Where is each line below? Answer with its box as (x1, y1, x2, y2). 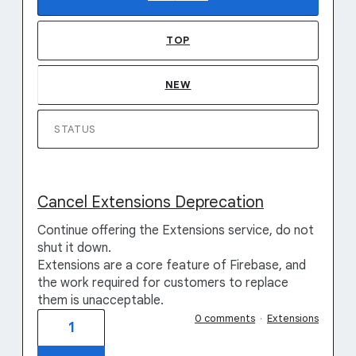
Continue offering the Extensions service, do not (37, 222, 314, 238)
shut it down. (37, 240, 111, 256)
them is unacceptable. (37, 292, 164, 308)
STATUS (54, 122, 96, 136)
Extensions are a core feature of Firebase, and (37, 257, 306, 273)
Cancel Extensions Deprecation (37, 192, 264, 212)
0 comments (195, 311, 255, 325)
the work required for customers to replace (37, 275, 288, 291)
